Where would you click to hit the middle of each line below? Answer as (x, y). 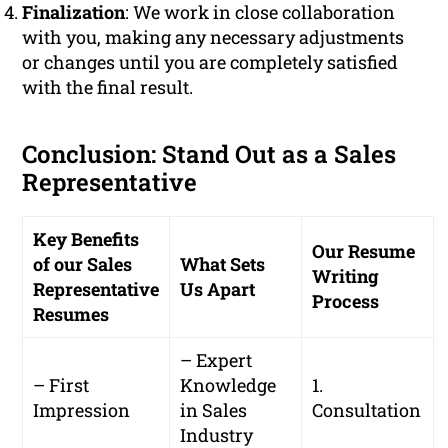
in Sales (214, 410)
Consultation (367, 410)
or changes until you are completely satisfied (210, 62)
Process (346, 301)
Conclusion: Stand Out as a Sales (209, 154)
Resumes (71, 314)
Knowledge (228, 385)
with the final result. (108, 87)
